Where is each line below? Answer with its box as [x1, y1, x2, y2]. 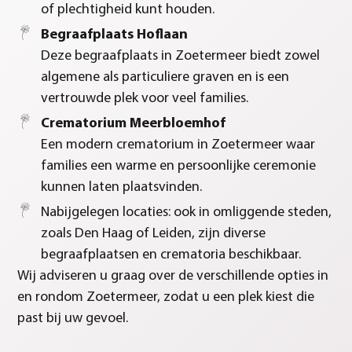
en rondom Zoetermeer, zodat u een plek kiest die [17, 290, 315, 306]
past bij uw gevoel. [17, 311, 129, 327]
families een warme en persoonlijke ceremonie [41, 159, 317, 174]
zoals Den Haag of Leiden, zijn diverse [41, 226, 266, 242]
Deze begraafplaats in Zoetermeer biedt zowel [41, 49, 321, 64]
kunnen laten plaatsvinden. [41, 180, 203, 196]
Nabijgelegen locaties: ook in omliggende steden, [41, 205, 332, 221]
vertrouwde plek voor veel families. [41, 91, 249, 107]
